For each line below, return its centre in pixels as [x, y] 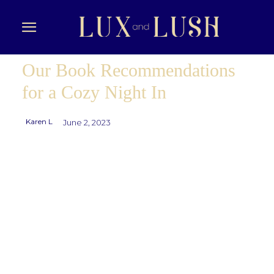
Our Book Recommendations [129, 70]
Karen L [39, 121]
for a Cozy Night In [94, 92]
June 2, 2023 [87, 122]
